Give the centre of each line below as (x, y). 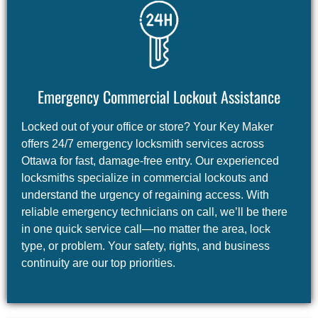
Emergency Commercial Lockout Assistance (159, 97)
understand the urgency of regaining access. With (145, 195)
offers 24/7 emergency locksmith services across (143, 144)
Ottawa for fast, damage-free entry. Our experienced (150, 161)
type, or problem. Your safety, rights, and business (146, 246)
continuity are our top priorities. (98, 263)
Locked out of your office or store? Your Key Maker (147, 127)
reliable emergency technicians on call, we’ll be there (154, 212)
